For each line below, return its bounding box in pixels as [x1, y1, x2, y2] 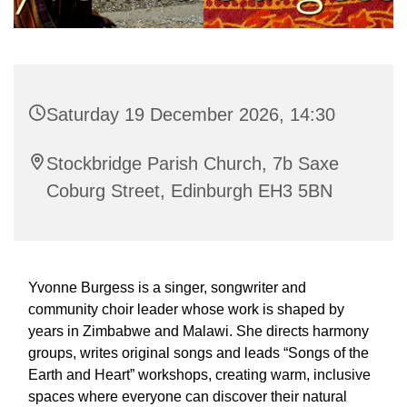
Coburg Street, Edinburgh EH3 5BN [46, 181, 333, 202]
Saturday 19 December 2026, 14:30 [46, 104, 335, 125]
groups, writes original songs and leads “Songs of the [28, 345, 369, 362]
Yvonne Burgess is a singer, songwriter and [28, 280, 306, 296]
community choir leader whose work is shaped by [28, 302, 344, 318]
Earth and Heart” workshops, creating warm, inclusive [28, 367, 371, 383]
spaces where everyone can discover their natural [28, 389, 347, 405]
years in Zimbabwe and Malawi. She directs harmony [28, 323, 369, 340]
